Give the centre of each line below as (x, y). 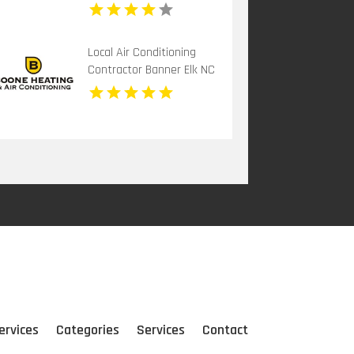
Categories (87, 330)
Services (160, 330)
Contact (225, 330)
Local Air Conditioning (142, 53)
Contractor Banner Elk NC (152, 70)
